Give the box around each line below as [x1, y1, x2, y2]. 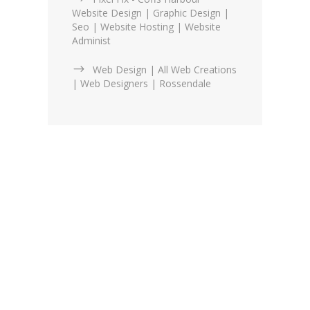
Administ [72, 34, 111, 48]
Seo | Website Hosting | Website [72, 20, 221, 34]
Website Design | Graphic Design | [72, 6, 229, 20]
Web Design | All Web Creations [93, 63, 237, 77]
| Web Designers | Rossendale [72, 77, 211, 91]
